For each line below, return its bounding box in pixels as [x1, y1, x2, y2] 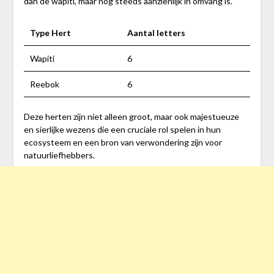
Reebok [29, 78, 59, 89]
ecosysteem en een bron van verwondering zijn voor [23, 136, 222, 147]
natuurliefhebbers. [23, 149, 95, 160]
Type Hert [29, 27, 71, 38]
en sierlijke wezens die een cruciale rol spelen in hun [23, 124, 221, 135]
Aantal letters [127, 27, 185, 38]
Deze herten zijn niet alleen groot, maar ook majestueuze [23, 111, 239, 122]
